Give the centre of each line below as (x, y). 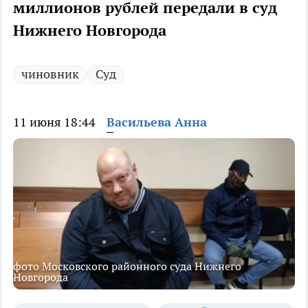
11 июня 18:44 (54, 122)
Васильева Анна (157, 122)
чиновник (50, 74)
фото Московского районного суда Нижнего (127, 266)
